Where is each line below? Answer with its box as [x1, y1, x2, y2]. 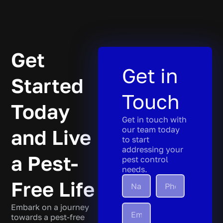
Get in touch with [121, 114, 187, 124]
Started [11, 74, 84, 98]
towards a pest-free [11, 212, 85, 222]
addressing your [121, 144, 183, 154]
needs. [121, 164, 147, 174]
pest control [121, 154, 168, 164]
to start [121, 134, 149, 144]
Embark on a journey [11, 202, 90, 212]
